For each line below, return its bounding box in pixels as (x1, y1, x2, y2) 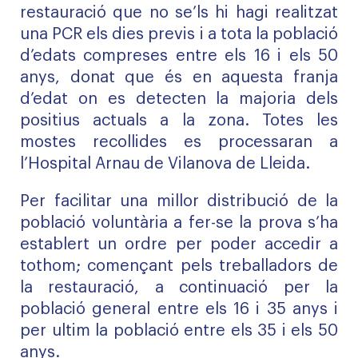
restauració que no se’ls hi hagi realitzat (20, 5, 338, 21)
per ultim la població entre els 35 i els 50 (20, 323, 338, 339)
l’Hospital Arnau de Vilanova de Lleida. (20, 156, 310, 172)
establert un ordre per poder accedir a (20, 237, 338, 253)
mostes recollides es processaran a (20, 134, 338, 150)
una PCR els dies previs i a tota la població (20, 26, 338, 42)
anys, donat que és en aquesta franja (20, 70, 338, 86)
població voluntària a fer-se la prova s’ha (20, 215, 338, 231)
